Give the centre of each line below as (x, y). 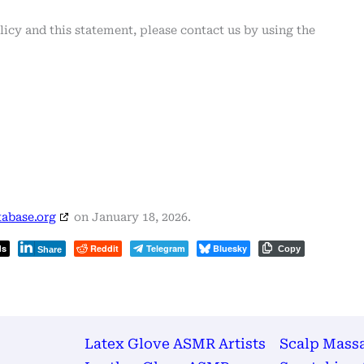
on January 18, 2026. (131, 217)
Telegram (166, 248)
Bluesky (230, 248)
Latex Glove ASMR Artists (175, 343)
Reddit (104, 248)
